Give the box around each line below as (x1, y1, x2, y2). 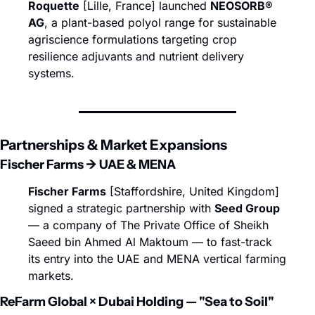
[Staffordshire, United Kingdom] (106, 184, 279, 198)
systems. (28, 66, 75, 80)
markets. (28, 269, 74, 283)
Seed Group (214, 201, 280, 215)
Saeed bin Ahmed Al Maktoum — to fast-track (28, 235, 272, 249)
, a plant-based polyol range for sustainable (44, 15, 276, 30)
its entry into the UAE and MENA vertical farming (28, 252, 286, 266)
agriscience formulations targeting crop (28, 32, 237, 46)
